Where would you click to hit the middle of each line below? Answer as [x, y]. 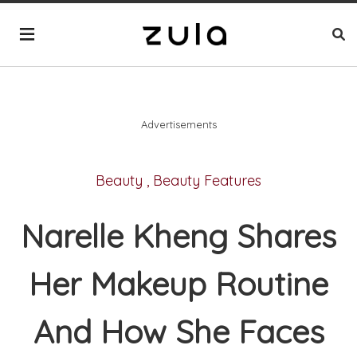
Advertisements [178, 124]
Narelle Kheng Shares [178, 236]
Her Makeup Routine [178, 284]
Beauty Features [207, 180]
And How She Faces [178, 332]
